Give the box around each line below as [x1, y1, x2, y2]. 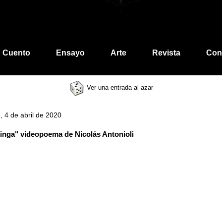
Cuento [2, 49, 30, 57]
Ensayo [55, 49, 85, 57]
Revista [152, 49, 180, 57]
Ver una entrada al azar [85, 84, 153, 92]
